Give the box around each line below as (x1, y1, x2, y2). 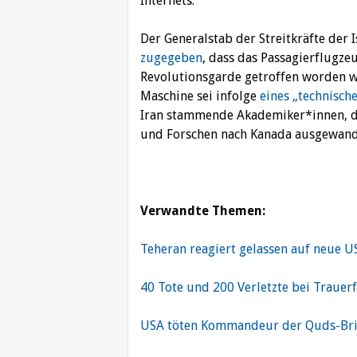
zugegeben (140, 50, 202, 66)
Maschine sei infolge (140, 88, 260, 104)
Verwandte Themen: (140, 203, 265, 219)
